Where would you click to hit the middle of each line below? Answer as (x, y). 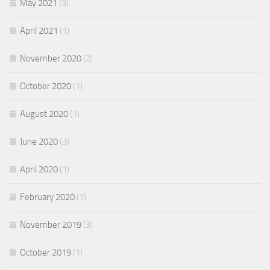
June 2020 (39, 142)
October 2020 (46, 86)
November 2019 (51, 225)
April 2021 (39, 31)
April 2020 (39, 170)
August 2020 (44, 114)
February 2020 (47, 197)
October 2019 (46, 253)
